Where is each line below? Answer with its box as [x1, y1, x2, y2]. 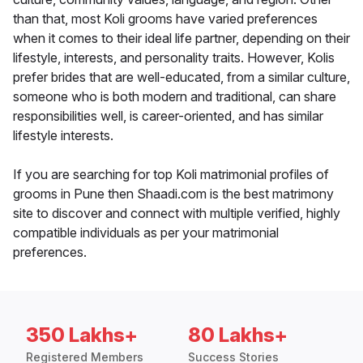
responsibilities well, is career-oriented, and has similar [13, 108, 323, 125]
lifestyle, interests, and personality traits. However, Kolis [13, 49, 335, 66]
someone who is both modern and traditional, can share [13, 88, 336, 105]
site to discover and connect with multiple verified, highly [13, 205, 340, 222]
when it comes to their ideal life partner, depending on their [13, 30, 350, 47]
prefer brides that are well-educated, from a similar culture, [13, 69, 350, 86]
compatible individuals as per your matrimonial [13, 224, 279, 241]
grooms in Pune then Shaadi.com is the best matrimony [13, 186, 334, 203]
